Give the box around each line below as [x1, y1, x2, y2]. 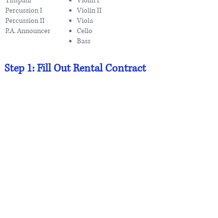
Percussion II [5, 16, 45, 25]
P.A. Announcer [5, 26, 51, 36]
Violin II [77, 5, 102, 15]
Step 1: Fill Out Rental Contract [4, 61, 146, 75]
